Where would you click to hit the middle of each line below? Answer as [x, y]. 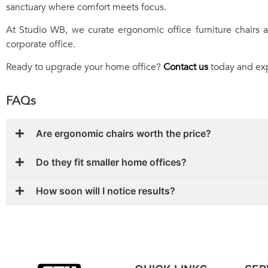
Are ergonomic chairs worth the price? [124, 133]
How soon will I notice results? [106, 191]
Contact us [186, 67]
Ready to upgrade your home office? [85, 67]
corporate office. [41, 44]
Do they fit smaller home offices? [111, 162]
